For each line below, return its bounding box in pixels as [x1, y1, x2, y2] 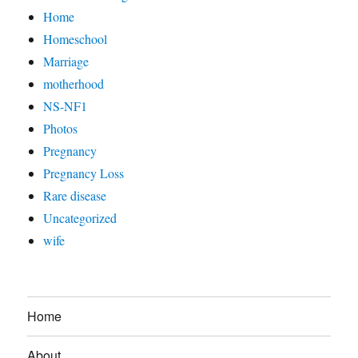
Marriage [43, 52, 89, 70]
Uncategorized [43, 209, 117, 226]
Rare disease [43, 186, 107, 204]
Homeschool [43, 30, 108, 47]
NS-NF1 [43, 97, 88, 114]
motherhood [43, 74, 105, 92]
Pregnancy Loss [43, 164, 125, 181]
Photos [43, 119, 78, 137]
